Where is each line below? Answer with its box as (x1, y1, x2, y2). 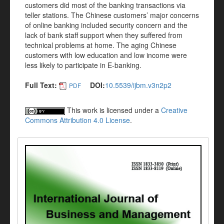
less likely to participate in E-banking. (25, 60, 141, 70)
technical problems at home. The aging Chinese (25, 40, 176, 50)
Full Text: (25, 80, 57, 90)
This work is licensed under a (65, 105, 161, 115)
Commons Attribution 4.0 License (25, 115, 130, 125)
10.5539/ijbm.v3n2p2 (105, 80, 171, 90)
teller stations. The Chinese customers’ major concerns (25, 10, 199, 20)
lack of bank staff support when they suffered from (25, 30, 182, 40)
